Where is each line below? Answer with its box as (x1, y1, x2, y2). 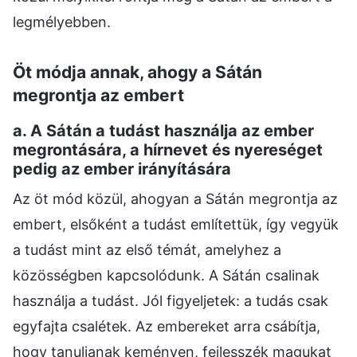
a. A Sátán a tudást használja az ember (13, 121, 314, 141)
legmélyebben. (13, 13, 111, 30)
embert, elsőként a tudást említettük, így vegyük (13, 216, 339, 233)
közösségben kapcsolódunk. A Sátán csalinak (13, 267, 320, 284)
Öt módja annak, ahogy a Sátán (13, 61, 262, 82)
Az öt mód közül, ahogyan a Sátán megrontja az (13, 190, 338, 208)
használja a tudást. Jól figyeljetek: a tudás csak (13, 292, 328, 310)
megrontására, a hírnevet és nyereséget (13, 140, 323, 160)
